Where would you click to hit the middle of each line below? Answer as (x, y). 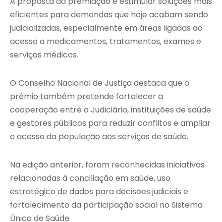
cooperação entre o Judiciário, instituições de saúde (111, 110)
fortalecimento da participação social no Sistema (106, 205)
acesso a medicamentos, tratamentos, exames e (106, 42)
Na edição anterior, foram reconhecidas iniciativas (107, 165)
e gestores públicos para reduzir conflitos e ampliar (110, 123)
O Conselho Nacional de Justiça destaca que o (100, 83)
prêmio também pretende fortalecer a (86, 97)
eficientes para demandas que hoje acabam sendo (109, 15)
